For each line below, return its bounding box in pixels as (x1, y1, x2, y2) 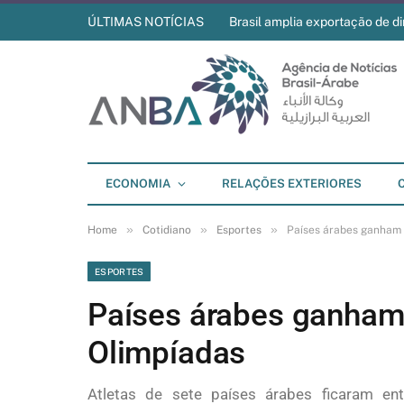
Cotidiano (142, 224, 191, 236)
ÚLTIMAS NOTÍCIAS (87, 14, 204, 29)
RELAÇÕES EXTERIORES (222, 177, 362, 190)
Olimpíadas (87, 335, 246, 372)
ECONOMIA (106, 177, 170, 190)
